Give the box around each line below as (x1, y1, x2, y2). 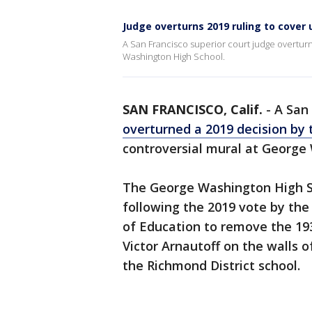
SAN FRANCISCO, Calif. (123, 101, 263, 118)
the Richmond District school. (123, 257, 311, 274)
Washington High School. (123, 50, 225, 63)
